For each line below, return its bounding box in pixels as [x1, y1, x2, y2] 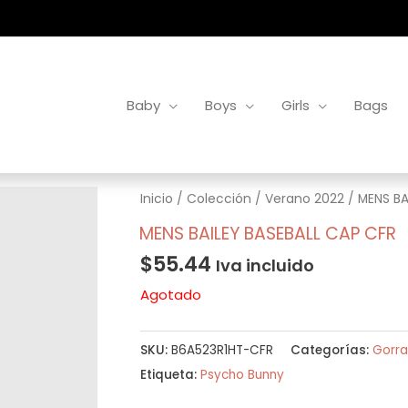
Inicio [139, 190, 173, 208]
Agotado [139, 284, 201, 304]
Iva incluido [215, 254, 314, 278]
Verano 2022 [264, 190, 344, 208]
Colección [186, 190, 251, 208]
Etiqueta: [139, 365, 200, 383]
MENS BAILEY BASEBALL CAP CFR [139, 220, 397, 246]
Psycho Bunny [199, 365, 284, 383]
